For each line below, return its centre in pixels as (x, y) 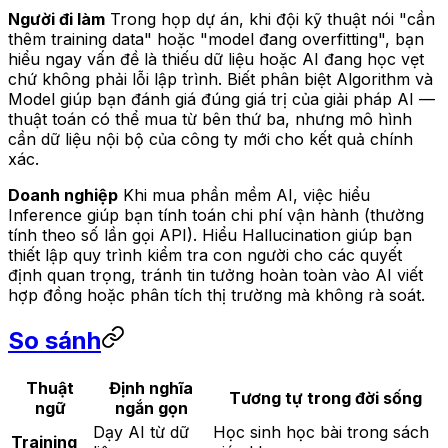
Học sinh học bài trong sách (321, 431)
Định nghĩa (151, 387)
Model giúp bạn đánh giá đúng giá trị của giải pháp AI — (221, 98)
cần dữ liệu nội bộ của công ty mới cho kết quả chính (210, 138)
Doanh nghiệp (63, 194)
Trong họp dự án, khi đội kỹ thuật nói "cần (270, 18)
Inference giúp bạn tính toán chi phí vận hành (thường (216, 214)
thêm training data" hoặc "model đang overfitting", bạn (216, 38)
